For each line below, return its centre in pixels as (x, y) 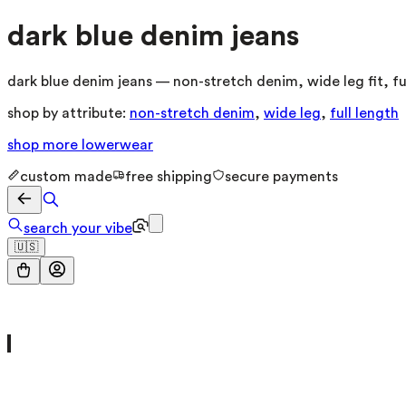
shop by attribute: (67, 113)
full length (364, 113)
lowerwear (117, 145)
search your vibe (78, 228)
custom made (66, 176)
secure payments (281, 176)
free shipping (169, 176)
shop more (44, 145)
